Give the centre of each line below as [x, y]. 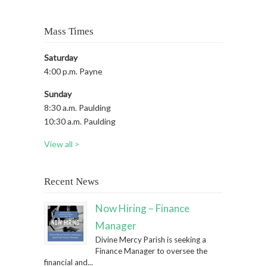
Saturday [61, 58]
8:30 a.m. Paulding [77, 108]
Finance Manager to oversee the [151, 251]
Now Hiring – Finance [142, 208]
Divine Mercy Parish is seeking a [151, 240]
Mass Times [69, 31]
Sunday [58, 94]
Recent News [72, 181]
